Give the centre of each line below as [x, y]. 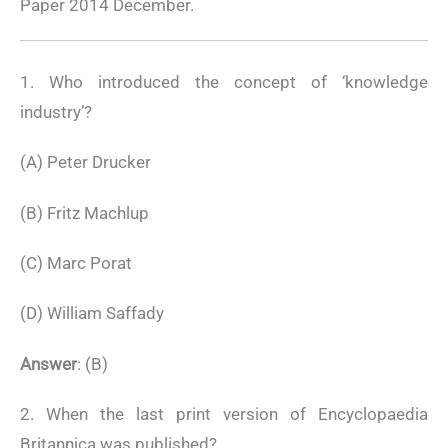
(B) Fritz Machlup [84, 212]
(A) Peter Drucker [85, 162]
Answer [48, 363]
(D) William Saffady [92, 313]
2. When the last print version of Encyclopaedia [224, 414]
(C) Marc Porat [76, 262]
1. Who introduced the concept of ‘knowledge [224, 81]
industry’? [56, 111]
